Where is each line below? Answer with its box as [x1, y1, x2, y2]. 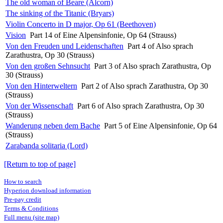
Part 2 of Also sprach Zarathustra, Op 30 [81, 81, 208, 90]
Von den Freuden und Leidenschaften [5, 41, 123, 50]
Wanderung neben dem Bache [5, 121, 100, 130]
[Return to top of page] [4, 159, 76, 168]
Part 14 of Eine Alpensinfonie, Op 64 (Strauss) [30, 30, 176, 39]
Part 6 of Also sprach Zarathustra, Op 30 [77, 101, 204, 110]
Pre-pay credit [4, 195, 41, 203]
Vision [5, 30, 26, 39]
